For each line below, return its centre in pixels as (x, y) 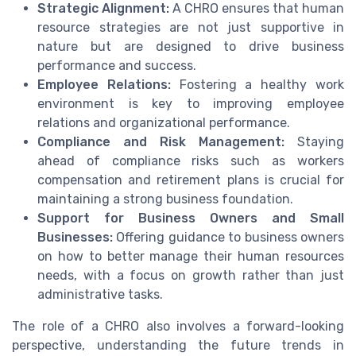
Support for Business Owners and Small (191, 218)
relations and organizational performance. (164, 122)
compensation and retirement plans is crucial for (191, 180)
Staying (314, 141)
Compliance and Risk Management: (161, 141)
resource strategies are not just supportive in (191, 27)
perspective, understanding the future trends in (178, 345)
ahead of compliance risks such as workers (191, 161)
